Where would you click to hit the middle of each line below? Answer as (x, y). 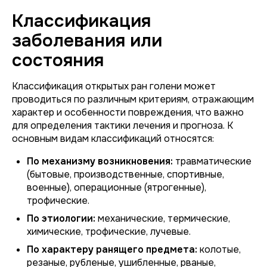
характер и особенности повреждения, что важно (128, 112)
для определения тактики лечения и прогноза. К (122, 125)
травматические (212, 161)
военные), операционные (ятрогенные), (117, 187)
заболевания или (87, 41)
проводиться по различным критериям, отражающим (133, 99)
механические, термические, (163, 218)
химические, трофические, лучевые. (109, 232)
